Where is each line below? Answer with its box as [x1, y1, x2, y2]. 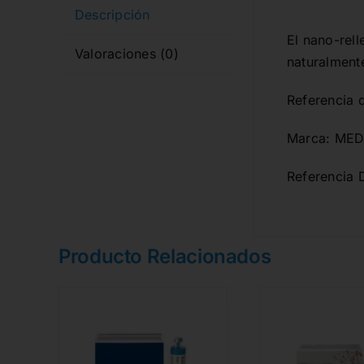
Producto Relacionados [58, 245, 271, 269]
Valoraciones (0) [74, 45, 179, 63]
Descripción [74, 6, 150, 24]
